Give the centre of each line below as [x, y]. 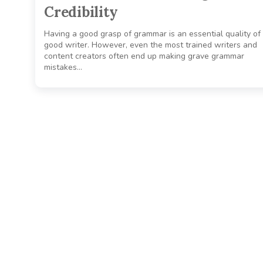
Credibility [81, 12]
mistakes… [63, 68]
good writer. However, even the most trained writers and [151, 45]
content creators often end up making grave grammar [144, 56]
